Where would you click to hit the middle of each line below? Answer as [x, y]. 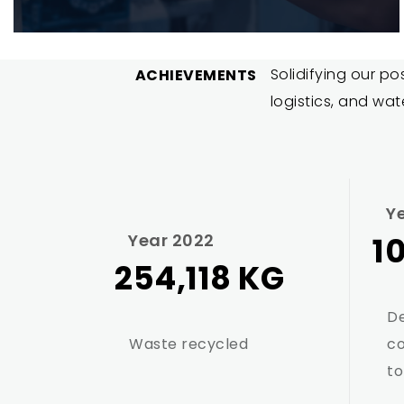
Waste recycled [188, 344]
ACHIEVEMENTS [196, 75]
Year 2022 [171, 240]
